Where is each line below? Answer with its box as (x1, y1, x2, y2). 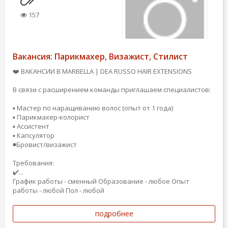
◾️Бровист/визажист (13, 140, 77, 149)
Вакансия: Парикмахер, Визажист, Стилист (13, 51, 188, 62)
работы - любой (13, 186, 64, 195)
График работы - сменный (13, 177, 97, 186)
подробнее (95, 209, 133, 218)
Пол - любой (66, 186, 104, 195)
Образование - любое (98, 177, 170, 186)
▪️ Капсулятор (13, 131, 54, 140)
